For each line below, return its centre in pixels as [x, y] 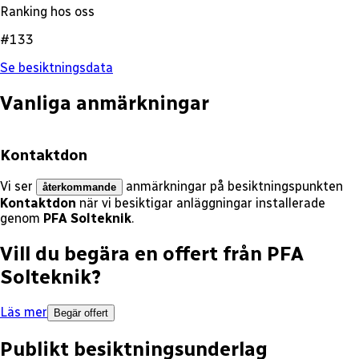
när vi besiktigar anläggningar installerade [202, 204]
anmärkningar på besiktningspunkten [234, 187]
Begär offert [81, 313]
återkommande [79, 188]
